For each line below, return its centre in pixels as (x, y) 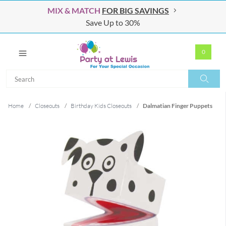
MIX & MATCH (74, 10)
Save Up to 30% (113, 22)
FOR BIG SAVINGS (135, 10)
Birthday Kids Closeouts (101, 106)
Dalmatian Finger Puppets (178, 106)
